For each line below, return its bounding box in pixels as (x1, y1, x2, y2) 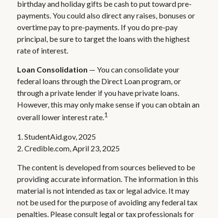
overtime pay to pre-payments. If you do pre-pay (17, 22, 178, 32)
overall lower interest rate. (17, 112, 104, 122)
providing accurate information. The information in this (17, 174, 199, 183)
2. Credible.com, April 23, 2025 (17, 143, 120, 153)
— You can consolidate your (88, 65, 180, 74)
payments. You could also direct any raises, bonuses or (17, 11, 195, 20)
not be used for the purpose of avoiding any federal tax (17, 197, 198, 207)
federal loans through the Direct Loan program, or (17, 76, 181, 86)
